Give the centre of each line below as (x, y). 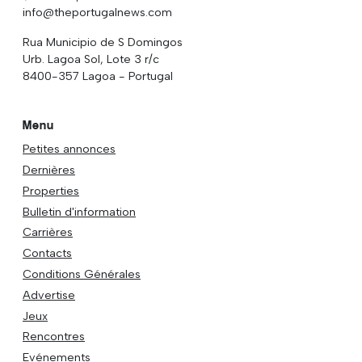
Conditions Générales (82, 274)
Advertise (49, 295)
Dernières (49, 170)
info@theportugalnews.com (97, 12)
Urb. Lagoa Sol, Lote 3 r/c (91, 59)
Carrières (48, 232)
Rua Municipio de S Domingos (103, 42)
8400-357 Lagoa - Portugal (98, 76)
